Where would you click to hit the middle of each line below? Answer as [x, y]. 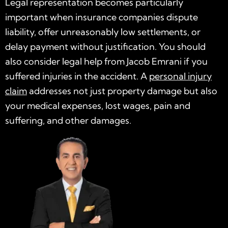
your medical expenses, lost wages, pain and [98, 105]
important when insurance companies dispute [102, 17]
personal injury [180, 76]
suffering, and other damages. [68, 120]
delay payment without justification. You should [105, 46]
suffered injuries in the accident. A [77, 76]
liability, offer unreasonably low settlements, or [103, 32]
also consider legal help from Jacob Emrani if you [106, 61]
